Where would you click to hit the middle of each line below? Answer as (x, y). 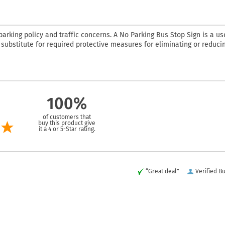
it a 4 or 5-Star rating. (67, 129)
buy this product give (67, 123)
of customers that (67, 117)
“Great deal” (162, 171)
